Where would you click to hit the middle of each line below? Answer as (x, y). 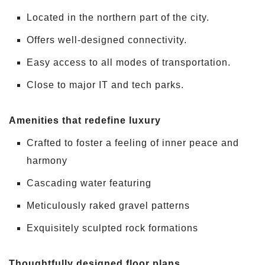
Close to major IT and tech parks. (105, 85)
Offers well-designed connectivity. (107, 40)
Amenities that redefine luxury (85, 121)
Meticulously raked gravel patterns (108, 206)
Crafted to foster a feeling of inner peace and (133, 143)
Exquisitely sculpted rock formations (112, 228)
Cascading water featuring (89, 183)
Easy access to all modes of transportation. (129, 63)
